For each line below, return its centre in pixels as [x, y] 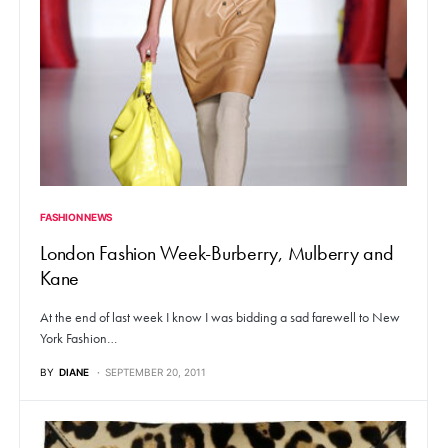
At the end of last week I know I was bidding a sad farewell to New [220, 317]
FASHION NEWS [76, 217]
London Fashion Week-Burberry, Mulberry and [217, 253]
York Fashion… [78, 338]
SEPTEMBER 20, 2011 [155, 372]
